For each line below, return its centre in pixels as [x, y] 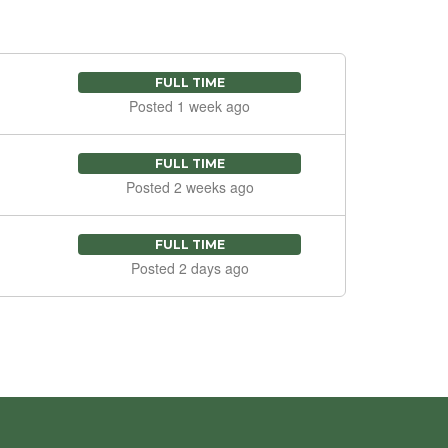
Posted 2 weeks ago [189, 186]
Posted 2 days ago [189, 267]
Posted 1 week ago [190, 105]
